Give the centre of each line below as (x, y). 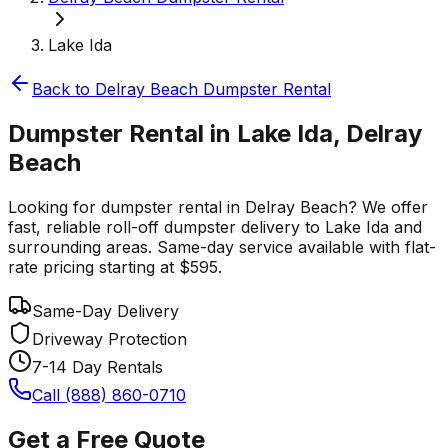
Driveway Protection (109, 338)
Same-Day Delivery (105, 310)
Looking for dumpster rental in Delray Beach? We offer (218, 206)
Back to (63, 89)
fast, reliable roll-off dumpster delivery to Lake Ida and (215, 226)
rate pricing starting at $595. (115, 266)
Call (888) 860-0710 (109, 394)
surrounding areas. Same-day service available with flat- (222, 246)
